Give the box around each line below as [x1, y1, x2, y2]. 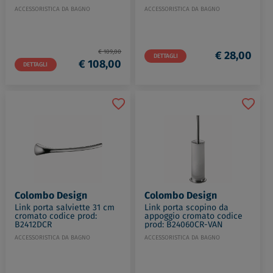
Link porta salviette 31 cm [14, 201, 115, 214]
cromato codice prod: [14, 210, 97, 222]
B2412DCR [14, 218, 52, 231]
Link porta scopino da [144, 201, 229, 214]
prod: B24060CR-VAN [144, 218, 224, 231]
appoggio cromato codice [144, 210, 243, 222]
